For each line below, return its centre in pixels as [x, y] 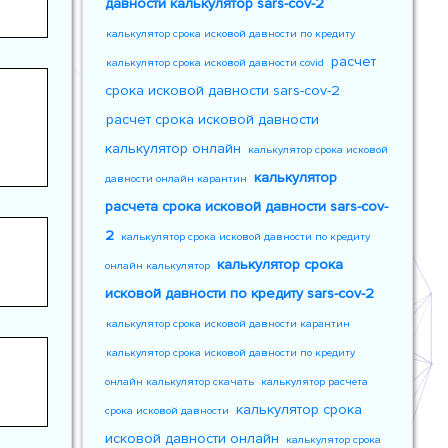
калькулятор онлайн [173, 148]
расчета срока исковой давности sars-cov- [247, 206]
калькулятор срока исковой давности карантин [228, 323]
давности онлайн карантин [176, 178]
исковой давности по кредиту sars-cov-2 [240, 293]
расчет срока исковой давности [213, 119]
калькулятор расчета [315, 381]
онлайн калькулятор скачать [180, 381]
